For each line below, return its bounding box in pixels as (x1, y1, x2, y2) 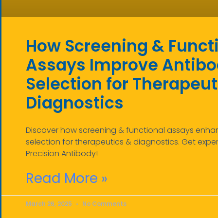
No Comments (81, 199, 127, 208)
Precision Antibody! (26, 147, 98, 159)
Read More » (26, 168, 108, 188)
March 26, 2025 (26, 199, 73, 208)
